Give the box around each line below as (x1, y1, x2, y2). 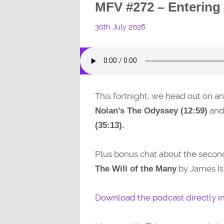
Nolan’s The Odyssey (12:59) (94, 105, 207, 115)
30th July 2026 (94, 22, 145, 31)
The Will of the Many (94, 164, 176, 174)
